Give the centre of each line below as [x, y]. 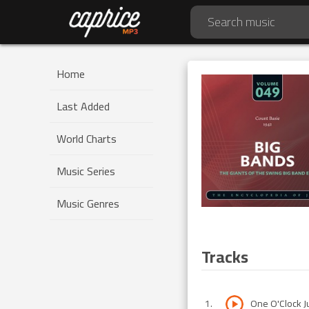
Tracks [225, 257]
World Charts [87, 139]
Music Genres [88, 203]
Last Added [83, 106]
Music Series [86, 171]
